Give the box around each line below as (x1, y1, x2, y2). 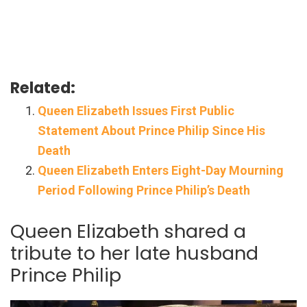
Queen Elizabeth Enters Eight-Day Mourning (38, 162, 284, 177)
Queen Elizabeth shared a (10, 218, 246, 244)
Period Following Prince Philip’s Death (38, 182, 250, 197)
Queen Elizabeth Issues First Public (38, 103, 234, 118)
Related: (10, 76, 75, 99)
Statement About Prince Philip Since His (38, 123, 265, 138)
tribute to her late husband (10, 240, 258, 266)
